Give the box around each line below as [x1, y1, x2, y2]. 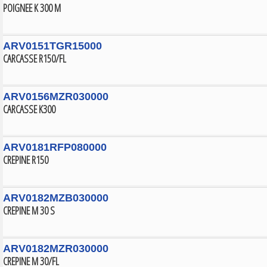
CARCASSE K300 [3, 102, 55, 116]
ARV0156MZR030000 [3, 91, 108, 103]
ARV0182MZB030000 [3, 192, 108, 204]
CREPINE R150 [3, 153, 48, 167]
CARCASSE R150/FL [3, 51, 66, 66]
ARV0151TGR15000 [3, 40, 102, 52]
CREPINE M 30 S [3, 203, 55, 218]
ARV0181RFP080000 [3, 141, 107, 153]
